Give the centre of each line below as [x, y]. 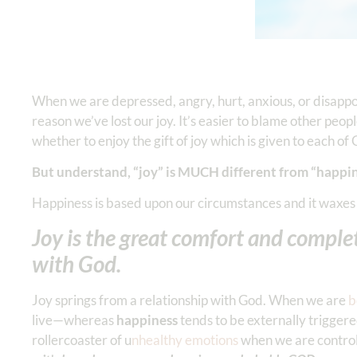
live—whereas [74, 320]
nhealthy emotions [185, 339]
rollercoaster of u [82, 339]
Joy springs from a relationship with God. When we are [190, 300]
